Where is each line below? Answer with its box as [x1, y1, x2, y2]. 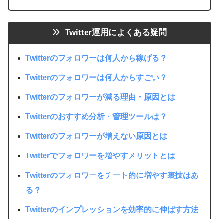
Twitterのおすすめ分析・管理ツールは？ [25, 112, 168, 121]
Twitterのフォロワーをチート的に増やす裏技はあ [25, 171, 199, 179]
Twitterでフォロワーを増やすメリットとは [25, 151, 175, 160]
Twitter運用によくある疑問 [63, 28, 167, 38]
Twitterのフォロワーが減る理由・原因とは [25, 92, 175, 101]
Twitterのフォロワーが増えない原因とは [25, 131, 168, 140]
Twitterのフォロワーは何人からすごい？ [25, 73, 168, 82]
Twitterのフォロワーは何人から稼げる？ [25, 53, 168, 62]
